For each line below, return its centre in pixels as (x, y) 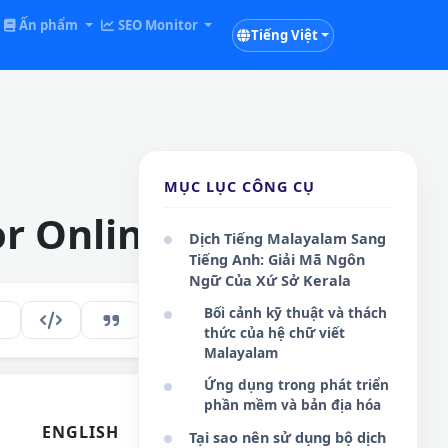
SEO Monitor (157, 25)
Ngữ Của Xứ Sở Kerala (270, 280)
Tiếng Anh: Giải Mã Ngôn (277, 259)
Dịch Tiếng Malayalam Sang (287, 238)
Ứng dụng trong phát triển (296, 384)
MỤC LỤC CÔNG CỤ (239, 186)
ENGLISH (80, 431)
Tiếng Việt (284, 34)
